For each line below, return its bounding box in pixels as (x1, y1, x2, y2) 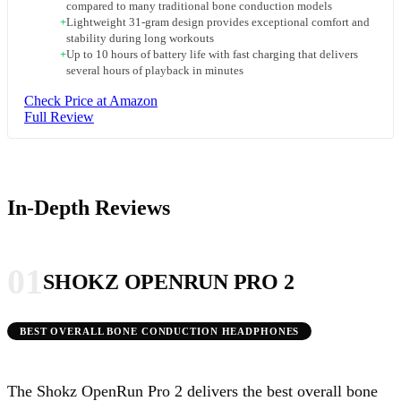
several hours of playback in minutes (66, 64, 243, 78)
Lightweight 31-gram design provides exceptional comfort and (66, 16, 370, 30)
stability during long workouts (66, 32, 214, 46)
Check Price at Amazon (24, 93, 158, 109)
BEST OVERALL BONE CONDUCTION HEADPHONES (20, 326, 300, 337)
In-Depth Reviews (7, 196, 170, 220)
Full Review (24, 109, 94, 125)
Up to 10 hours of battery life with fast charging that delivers (66, 48, 358, 62)
